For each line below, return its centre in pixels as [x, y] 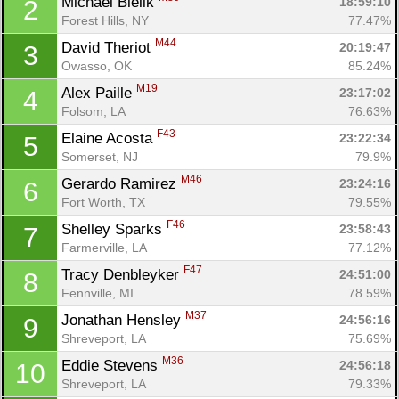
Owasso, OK [97, 65]
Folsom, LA [94, 111]
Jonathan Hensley [123, 320]
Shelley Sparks [114, 229]
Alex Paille [99, 93]
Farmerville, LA [104, 247]
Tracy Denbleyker [122, 274]
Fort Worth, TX [103, 202]
